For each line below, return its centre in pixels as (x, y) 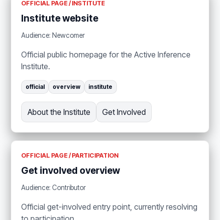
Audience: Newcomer (53, 36)
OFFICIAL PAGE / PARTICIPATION (70, 156)
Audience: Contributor (54, 187)
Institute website (60, 19)
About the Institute (59, 112)
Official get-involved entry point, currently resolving (110, 206)
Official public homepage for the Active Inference (106, 55)
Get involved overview (71, 171)
